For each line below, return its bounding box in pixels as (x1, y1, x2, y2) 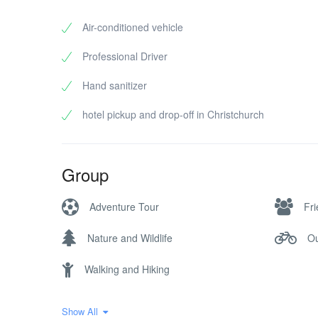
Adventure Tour (89, 199, 159, 214)
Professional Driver (82, 49, 168, 63)
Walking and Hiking (84, 261, 170, 276)
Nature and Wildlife (87, 230, 172, 245)
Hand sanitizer (82, 78, 147, 92)
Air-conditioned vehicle (82, 20, 183, 34)
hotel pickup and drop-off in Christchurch (82, 107, 264, 121)
